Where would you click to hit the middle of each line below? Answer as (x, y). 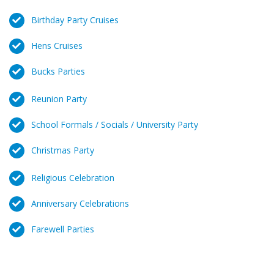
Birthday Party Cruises (75, 20)
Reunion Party (59, 99)
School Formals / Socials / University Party (115, 124)
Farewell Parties (63, 229)
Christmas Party (63, 150)
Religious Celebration (73, 178)
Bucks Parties (58, 71)
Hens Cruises (57, 46)
